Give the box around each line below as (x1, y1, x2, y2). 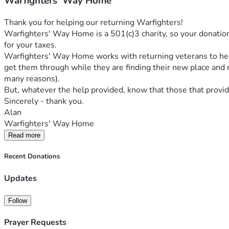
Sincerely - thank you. (4, 96, 84, 107)
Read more (8, 131, 40, 140)
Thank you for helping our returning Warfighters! (4, 17, 185, 29)
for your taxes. (4, 39, 59, 51)
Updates (4, 172, 37, 184)
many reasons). (4, 73, 60, 85)
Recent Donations (4, 152, 60, 162)
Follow (8, 196, 27, 204)
